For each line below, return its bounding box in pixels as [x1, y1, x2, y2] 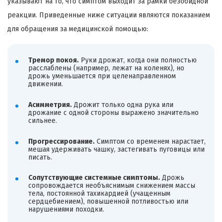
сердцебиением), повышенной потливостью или [28, 197, 188, 206]
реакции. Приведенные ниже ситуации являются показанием [7, 10, 210, 19]
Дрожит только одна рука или [71, 101, 173, 110]
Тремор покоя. [28, 56, 79, 65]
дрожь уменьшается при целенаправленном [28, 72, 176, 81]
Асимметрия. [28, 101, 72, 110]
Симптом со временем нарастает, [94, 137, 206, 146]
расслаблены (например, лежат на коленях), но [28, 64, 184, 73]
